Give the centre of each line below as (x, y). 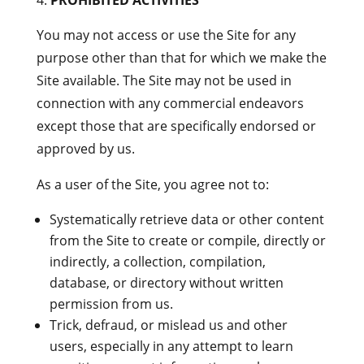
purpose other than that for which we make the (181, 58)
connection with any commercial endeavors (170, 103)
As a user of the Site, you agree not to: (152, 184)
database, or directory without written (166, 283)
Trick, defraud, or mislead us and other (168, 325)
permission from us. (111, 304)
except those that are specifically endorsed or (176, 126)
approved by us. (85, 149)
